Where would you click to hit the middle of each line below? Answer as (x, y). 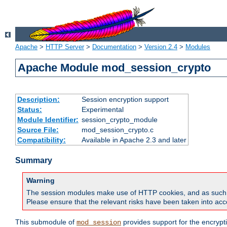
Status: (29, 110)
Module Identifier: (48, 120)
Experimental (102, 110)
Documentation (114, 47)
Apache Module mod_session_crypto (115, 68)
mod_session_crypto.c (117, 130)
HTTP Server (65, 47)
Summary (34, 161)
